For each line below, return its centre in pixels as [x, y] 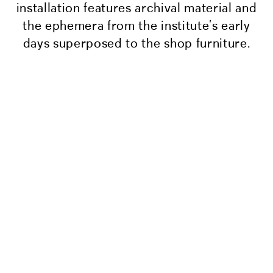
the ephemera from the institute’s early [136, 26]
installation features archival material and [136, 9]
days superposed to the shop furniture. [136, 44]
